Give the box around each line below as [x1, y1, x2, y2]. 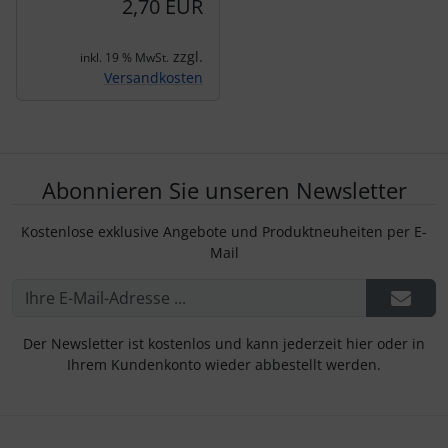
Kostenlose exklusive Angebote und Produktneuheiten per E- [21, 222, 427, 242]
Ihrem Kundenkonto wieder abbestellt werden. [67, 355, 381, 375]
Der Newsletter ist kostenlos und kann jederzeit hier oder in [23, 334, 425, 354]
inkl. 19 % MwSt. [80, 49, 169, 67]
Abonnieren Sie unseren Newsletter [41, 176, 407, 206]
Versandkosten [104, 68, 203, 88]
